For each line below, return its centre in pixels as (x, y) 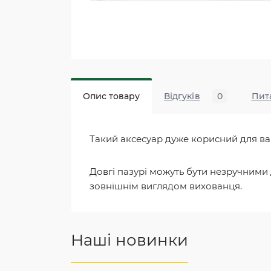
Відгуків (182, 96)
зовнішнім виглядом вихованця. (166, 186)
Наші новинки (129, 240)
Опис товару (112, 96)
